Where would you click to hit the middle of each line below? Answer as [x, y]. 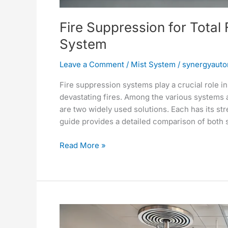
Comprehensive [88, 209]
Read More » [83, 145]
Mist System [153, 65]
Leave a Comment [92, 65]
